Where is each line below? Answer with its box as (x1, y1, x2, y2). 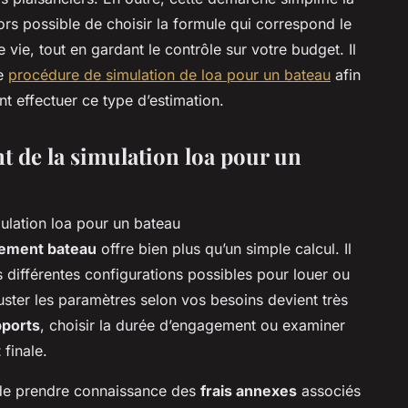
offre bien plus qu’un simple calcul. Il (97, 239, 352, 258)
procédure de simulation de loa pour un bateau (8, 65, 331, 84)
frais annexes (200, 381, 297, 400)
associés (297, 381, 361, 400)
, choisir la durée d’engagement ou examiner (40, 315, 345, 334)
